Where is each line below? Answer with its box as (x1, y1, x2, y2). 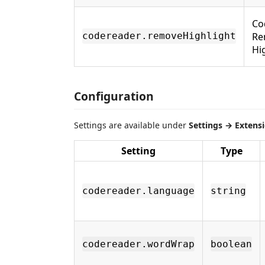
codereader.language (82, 185, 195, 196)
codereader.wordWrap (82, 238, 195, 250)
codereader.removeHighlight (82, 30, 236, 42)
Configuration (74, 88, 154, 104)
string (211, 185, 246, 196)
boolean (211, 238, 252, 250)
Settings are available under (74, 119, 189, 131)
